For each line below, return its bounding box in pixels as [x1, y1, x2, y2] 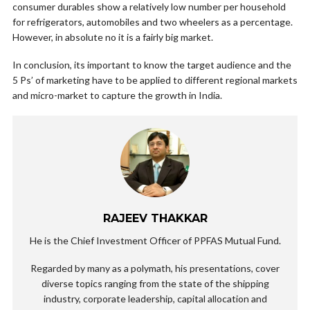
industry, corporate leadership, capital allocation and [43, 293, 267, 304]
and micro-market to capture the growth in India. [12, 89, 222, 101]
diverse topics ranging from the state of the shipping [41, 277, 269, 289]
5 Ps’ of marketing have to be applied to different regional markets [12, 74, 298, 86]
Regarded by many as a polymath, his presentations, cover [30, 262, 280, 274]
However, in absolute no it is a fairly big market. [12, 31, 213, 43]
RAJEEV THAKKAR [102, 212, 208, 225]
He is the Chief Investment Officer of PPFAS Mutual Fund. [29, 235, 281, 246]
